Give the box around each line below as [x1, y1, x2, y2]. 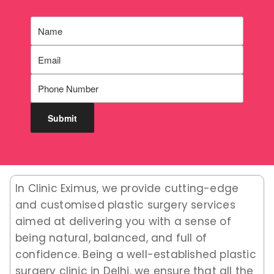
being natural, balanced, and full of [15, 230, 207, 245]
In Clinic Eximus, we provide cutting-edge [15, 180, 239, 196]
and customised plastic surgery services [15, 197, 235, 212]
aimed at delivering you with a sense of [15, 213, 231, 229]
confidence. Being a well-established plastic [15, 246, 256, 262]
